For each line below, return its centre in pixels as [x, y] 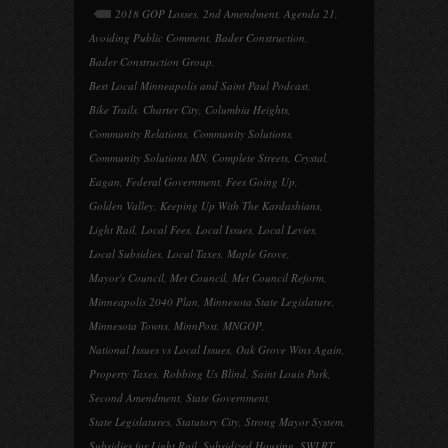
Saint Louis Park [290, 373]
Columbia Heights [246, 109]
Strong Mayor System [294, 421]
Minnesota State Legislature [268, 301]
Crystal [310, 157]
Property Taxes [123, 373]
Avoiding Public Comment [149, 37]
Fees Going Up [260, 181]
